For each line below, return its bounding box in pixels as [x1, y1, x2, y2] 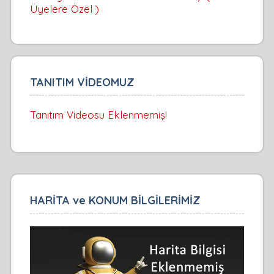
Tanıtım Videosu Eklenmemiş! [29, 108, 167, 122]
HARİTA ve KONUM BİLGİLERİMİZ [29, 193, 201, 208]
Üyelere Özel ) [29, 2, 99, 16]
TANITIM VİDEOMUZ [29, 75, 135, 90]
